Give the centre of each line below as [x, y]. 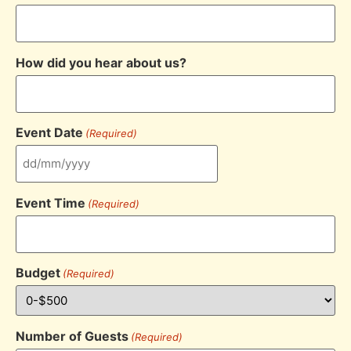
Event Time [51, 203]
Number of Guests [72, 337]
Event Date [49, 133]
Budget [38, 273]
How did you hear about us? [101, 62]
